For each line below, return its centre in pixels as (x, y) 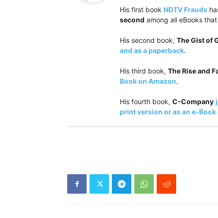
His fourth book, (146, 101)
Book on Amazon (148, 81)
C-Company (193, 101)
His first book (142, 9)
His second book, (148, 40)
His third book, (144, 71)
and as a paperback (152, 50)
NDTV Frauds (185, 9)
